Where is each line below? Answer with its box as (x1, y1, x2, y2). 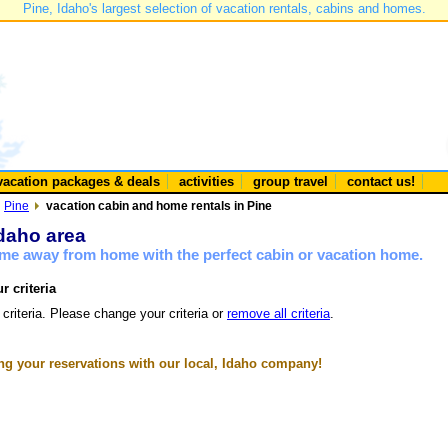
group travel (253, 174, 328, 189)
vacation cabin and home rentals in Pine (43, 199, 272, 212)
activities (179, 174, 234, 189)
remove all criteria (227, 306, 330, 321)
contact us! (347, 174, 415, 189)
